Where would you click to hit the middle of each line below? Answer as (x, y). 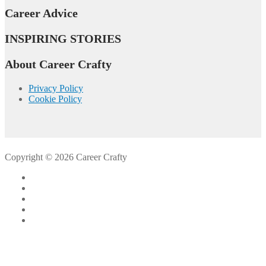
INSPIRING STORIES (63, 38)
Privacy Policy (56, 88)
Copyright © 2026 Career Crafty (66, 157)
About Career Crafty (58, 64)
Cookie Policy (55, 99)
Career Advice (41, 13)
